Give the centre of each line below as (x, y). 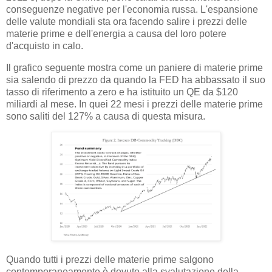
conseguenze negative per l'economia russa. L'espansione (132, 9)
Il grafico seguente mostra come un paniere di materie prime (134, 67)
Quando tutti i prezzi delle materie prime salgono (110, 260)
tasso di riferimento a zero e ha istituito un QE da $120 (122, 92)
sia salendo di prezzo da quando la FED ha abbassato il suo (136, 80)
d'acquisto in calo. (45, 46)
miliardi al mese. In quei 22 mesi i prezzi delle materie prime (134, 104)
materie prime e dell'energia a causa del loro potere (116, 33)
